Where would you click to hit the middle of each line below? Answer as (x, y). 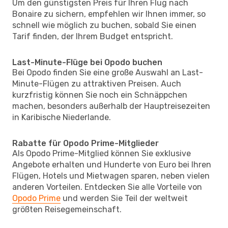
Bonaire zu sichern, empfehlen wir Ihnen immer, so (109, 14)
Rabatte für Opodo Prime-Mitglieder (85, 143)
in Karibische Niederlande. (62, 117)
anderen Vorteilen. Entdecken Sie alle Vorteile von (107, 187)
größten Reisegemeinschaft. (67, 209)
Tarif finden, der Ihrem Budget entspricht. (93, 36)
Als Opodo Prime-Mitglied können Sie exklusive (102, 153)
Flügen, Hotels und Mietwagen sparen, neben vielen (111, 176)
